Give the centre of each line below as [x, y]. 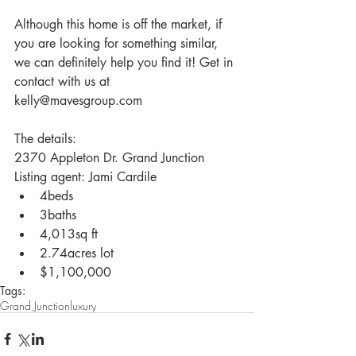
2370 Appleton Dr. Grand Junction [109, 157]
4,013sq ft [73, 234]
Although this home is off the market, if [120, 24]
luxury [83, 305]
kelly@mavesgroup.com [78, 100]
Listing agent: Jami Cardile [87, 176]
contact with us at [64, 81]
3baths [62, 215]
